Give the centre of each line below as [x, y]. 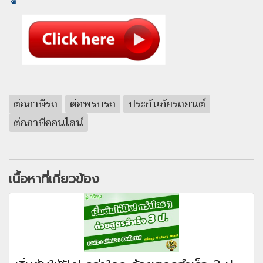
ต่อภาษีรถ [36, 104]
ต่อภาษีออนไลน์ [48, 123]
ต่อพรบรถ [93, 104]
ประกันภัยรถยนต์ [167, 104]
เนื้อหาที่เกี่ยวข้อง [54, 179]
